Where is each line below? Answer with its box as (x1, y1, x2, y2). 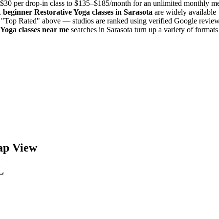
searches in (69, 25, 107, 34)
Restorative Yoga (34, 7, 90, 16)
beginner (3, 7, 34, 16)
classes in (90, 7, 124, 16)
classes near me (17, 25, 69, 34)
